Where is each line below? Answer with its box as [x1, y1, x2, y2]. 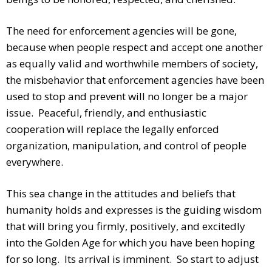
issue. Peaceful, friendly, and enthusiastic [6, 105, 206, 120]
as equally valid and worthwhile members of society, [6, 56, 258, 70]
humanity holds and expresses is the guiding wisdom [6, 202, 262, 217]
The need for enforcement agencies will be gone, [6, 23, 237, 38]
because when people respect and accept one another [6, 39, 263, 54]
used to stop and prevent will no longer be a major [6, 89, 248, 103]
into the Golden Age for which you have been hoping [6, 235, 255, 250]
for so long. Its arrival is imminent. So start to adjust [6, 251, 259, 266]
